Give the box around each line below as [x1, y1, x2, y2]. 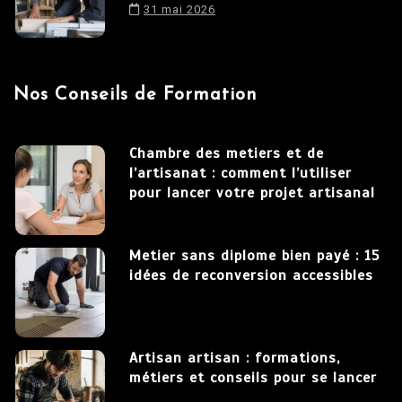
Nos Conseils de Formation [13, 86, 258, 105]
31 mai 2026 [144, 3, 215, 17]
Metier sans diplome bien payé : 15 [129, 247, 380, 266]
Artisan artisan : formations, [129, 349, 340, 368]
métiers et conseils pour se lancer [129, 369, 377, 388]
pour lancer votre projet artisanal [129, 184, 375, 203]
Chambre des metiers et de [129, 144, 324, 163]
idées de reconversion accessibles [129, 267, 373, 285]
